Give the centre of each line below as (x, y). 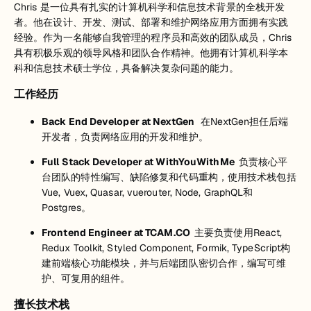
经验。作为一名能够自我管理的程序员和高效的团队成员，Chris (153, 37)
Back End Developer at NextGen (121, 121)
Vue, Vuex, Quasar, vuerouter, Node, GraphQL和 (148, 192)
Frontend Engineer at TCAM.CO (118, 232)
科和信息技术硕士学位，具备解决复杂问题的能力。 (127, 68)
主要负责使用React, (238, 232)
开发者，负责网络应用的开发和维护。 (125, 136)
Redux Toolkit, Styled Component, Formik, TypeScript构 (166, 247)
